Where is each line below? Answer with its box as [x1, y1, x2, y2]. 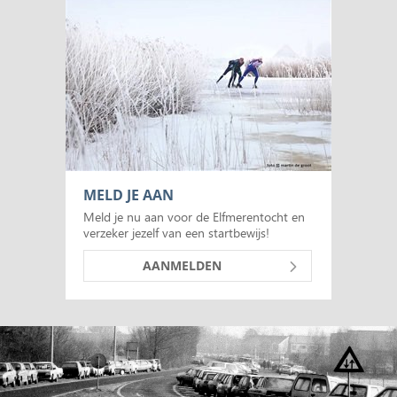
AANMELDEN [142, 257, 222, 274]
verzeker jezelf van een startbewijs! [83, 222, 269, 243]
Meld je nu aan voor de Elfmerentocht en [83, 206, 305, 227]
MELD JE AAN [83, 185, 174, 205]
